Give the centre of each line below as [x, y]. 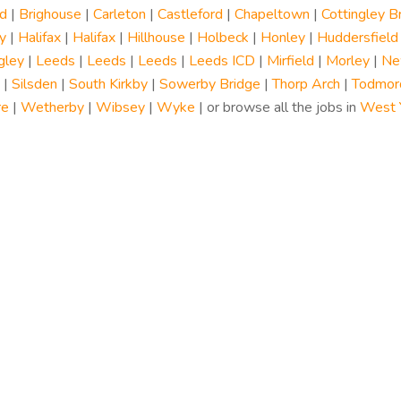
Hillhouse [156, 38]
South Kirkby [108, 84]
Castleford [190, 14]
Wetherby [52, 107]
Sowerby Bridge [209, 84]
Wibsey [120, 107]
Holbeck [222, 38]
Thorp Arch [306, 84]
